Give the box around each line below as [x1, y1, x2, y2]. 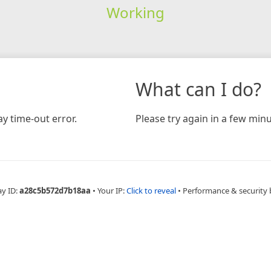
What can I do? [135, 76, 261, 102]
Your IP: [97, 184, 126, 196]
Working [106, 2, 165, 22]
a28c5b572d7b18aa [19, 184, 91, 196]
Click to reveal [126, 184, 176, 196]
